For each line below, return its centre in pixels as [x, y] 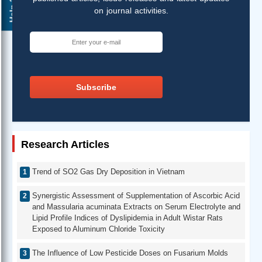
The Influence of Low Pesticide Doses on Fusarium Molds [130, 253]
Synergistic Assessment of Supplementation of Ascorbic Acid [136, 196]
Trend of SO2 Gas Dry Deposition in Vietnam [108, 172]
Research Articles [65, 144]
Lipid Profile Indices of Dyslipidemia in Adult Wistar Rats [127, 218]
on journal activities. [131, 10]
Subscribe [96, 87]
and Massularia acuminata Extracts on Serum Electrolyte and [136, 207]
